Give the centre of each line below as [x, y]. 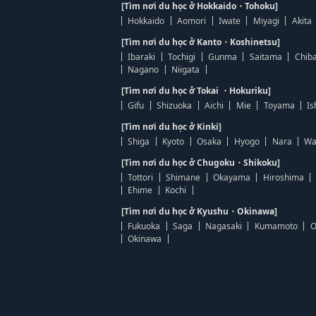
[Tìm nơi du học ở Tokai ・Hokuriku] [196, 91]
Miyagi [266, 21]
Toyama [279, 105]
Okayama [231, 177]
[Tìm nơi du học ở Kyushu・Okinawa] [199, 211]
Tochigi [182, 57]
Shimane [183, 177]
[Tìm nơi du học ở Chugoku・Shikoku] [201, 163]
